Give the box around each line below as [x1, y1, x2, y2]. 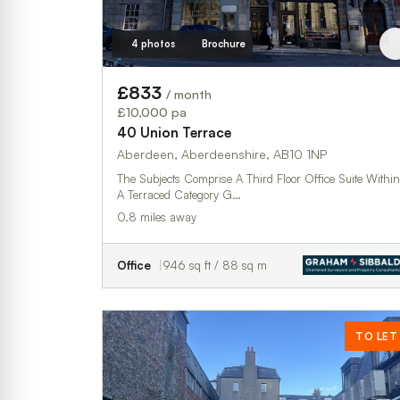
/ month [166, 86, 212, 102]
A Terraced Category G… [117, 187, 241, 202]
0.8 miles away [117, 209, 196, 224]
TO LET [355, 329, 397, 343]
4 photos [130, 37, 175, 50]
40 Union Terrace [117, 123, 231, 141]
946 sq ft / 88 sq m [162, 257, 267, 272]
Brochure [201, 37, 246, 50]
